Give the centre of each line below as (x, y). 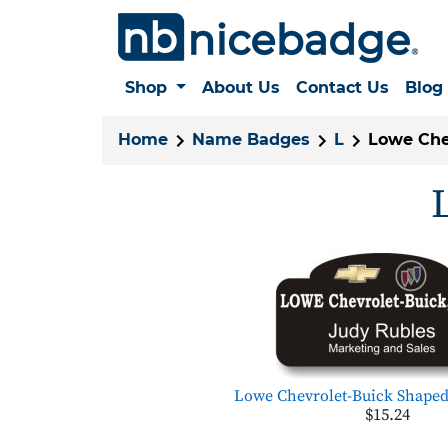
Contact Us (342, 87)
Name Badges (251, 139)
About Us (240, 87)
